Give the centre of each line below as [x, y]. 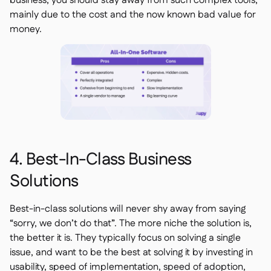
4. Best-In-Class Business [101, 160]
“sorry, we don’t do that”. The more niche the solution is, [131, 224]
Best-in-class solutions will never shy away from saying [128, 209]
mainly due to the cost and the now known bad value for [133, 15]
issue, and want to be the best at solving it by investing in [131, 253]
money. [26, 29]
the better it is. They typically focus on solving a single [125, 238]
